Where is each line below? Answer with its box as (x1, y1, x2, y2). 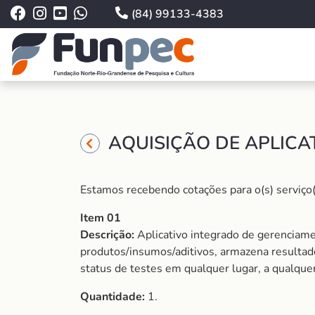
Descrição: (80, 227, 137, 243)
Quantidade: (80, 289, 145, 304)
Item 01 (80, 210, 121, 226)
